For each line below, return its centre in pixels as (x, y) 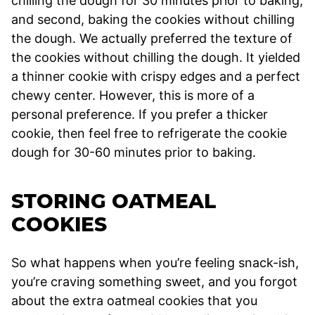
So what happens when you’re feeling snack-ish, (155, 263)
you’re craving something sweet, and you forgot (154, 282)
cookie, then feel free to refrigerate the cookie (149, 134)
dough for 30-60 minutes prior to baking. (134, 153)
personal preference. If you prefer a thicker (140, 115)
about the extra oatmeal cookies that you (134, 301)
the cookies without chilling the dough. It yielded (156, 58)
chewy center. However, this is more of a (133, 96)
